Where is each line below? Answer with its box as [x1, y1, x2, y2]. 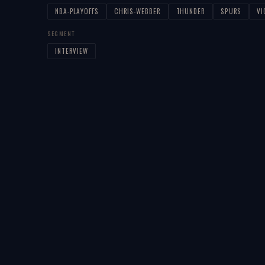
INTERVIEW [55, 46, 89, 56]
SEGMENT [47, 28, 76, 38]
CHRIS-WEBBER [114, 6, 161, 16]
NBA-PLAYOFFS [55, 6, 99, 16]
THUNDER [176, 6, 205, 16]
